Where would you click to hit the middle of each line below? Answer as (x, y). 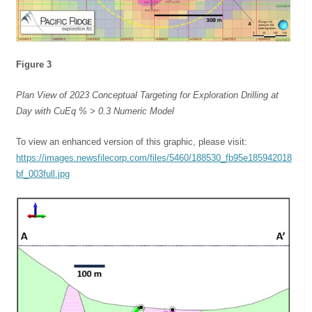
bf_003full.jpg (43, 174)
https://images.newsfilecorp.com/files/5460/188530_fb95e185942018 (154, 158)
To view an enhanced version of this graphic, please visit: (132, 142)
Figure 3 (34, 65)
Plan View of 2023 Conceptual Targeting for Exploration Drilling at (148, 95)
